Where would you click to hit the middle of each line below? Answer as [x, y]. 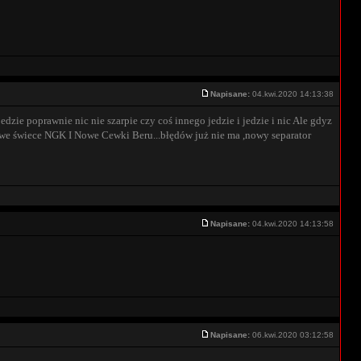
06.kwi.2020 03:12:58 [293, 335]
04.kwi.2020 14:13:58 [293, 224]
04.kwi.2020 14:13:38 [293, 94]
